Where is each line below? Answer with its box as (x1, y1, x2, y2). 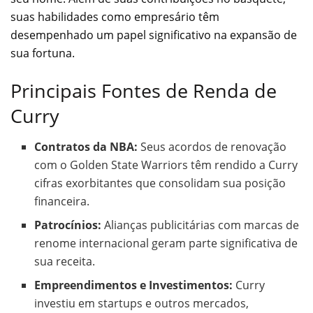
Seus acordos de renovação (138, 139, 287, 155)
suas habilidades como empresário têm (10, 9, 219, 25)
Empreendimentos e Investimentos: (34, 277, 233, 293)
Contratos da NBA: (34, 139, 138, 155)
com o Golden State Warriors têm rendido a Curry (34, 157, 298, 173)
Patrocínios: (34, 217, 102, 233)
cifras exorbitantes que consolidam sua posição (34, 175, 286, 191)
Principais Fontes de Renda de (10, 77, 277, 103)
